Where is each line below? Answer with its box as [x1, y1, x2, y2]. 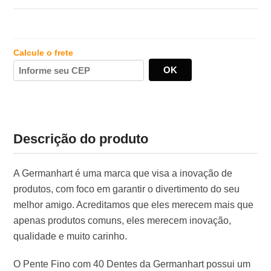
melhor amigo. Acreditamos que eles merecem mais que [13, 200, 253, 210]
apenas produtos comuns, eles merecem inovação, [13, 215, 231, 226]
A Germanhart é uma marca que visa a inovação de [13, 168, 232, 178]
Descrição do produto [13, 131, 148, 146]
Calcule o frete [13, 48, 73, 57]
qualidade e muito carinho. [13, 231, 127, 241]
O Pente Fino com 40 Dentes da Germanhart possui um [13, 259, 250, 269]
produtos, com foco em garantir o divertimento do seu [13, 184, 240, 194]
